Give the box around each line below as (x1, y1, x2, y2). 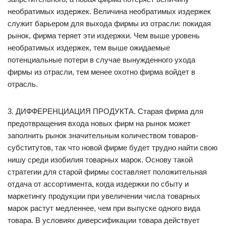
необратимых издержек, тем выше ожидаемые (8, 43, 170, 52)
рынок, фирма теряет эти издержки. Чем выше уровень (8, 31, 200, 40)
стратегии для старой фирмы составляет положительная (8, 167, 207, 176)
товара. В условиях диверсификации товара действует (8, 216, 200, 224)
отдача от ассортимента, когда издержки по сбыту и (8, 180, 189, 188)
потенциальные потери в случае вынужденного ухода (8, 55, 195, 64)
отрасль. (8, 80, 38, 88)
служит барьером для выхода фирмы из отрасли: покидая (8, 19, 211, 28)
